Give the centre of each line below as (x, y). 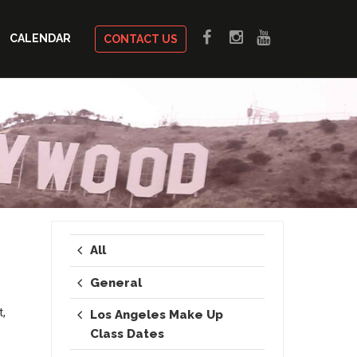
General (116, 282)
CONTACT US (141, 39)
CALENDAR (40, 38)
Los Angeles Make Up (156, 314)
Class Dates (127, 333)
